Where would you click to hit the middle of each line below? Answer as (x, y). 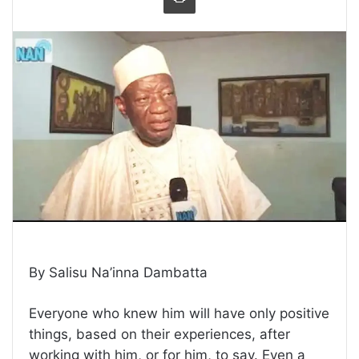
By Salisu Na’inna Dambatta (118, 272)
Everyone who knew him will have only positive (179, 313)
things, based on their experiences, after (159, 334)
